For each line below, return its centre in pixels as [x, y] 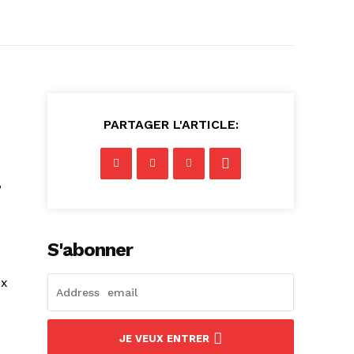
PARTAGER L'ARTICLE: [171, 124]
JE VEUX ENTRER [165, 338]
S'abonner [90, 249]
